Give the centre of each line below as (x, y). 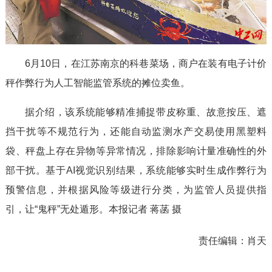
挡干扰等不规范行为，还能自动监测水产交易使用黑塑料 (136, 131)
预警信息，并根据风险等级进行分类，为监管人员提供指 (136, 189)
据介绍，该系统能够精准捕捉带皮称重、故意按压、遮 (146, 112)
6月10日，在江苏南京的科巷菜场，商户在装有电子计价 (146, 63)
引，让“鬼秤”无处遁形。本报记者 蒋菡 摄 (93, 209)
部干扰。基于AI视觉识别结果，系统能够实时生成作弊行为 (136, 170)
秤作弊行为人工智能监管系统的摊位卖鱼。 (97, 83)
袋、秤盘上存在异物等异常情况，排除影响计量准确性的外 (136, 151)
